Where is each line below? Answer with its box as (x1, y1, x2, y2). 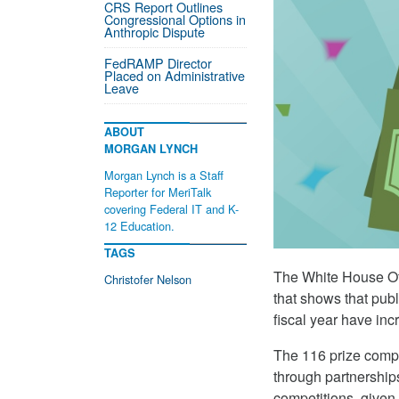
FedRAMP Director (104, 53, 212, 72)
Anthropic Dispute (104, 22, 205, 41)
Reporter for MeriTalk (104, 183, 211, 200)
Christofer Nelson (104, 271, 191, 288)
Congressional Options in (104, 10, 246, 28)
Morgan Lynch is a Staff (104, 167, 224, 183)
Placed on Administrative (104, 66, 245, 85)
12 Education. (104, 217, 175, 234)
